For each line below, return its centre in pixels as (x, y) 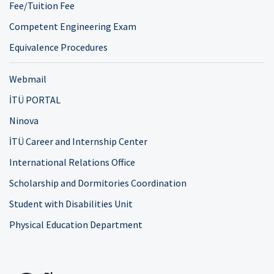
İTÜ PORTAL (35, 100)
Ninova (24, 120)
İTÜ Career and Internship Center (78, 141)
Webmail (28, 79)
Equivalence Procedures (58, 47)
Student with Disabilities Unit (71, 204)
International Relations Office (72, 162)
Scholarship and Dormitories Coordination (98, 183)
